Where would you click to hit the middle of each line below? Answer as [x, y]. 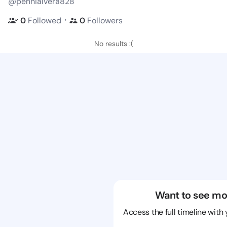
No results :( [113, 44]
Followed [45, 20]
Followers [105, 20]
